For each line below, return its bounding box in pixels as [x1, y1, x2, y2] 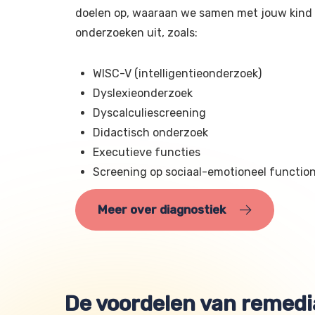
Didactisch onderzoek [93, 126, 208, 140]
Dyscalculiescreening [93, 106, 206, 120]
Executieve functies [93, 146, 200, 160]
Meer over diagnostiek [98, 202, 226, 217]
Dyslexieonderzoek [93, 86, 193, 101]
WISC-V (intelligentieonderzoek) [93, 67, 262, 81]
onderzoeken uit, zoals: [75, 26, 198, 40]
